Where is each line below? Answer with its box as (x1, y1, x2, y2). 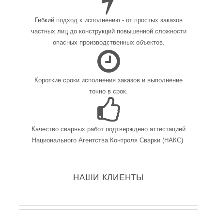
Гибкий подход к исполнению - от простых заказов (34, 16, 183, 24)
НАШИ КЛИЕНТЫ (73, 172, 144, 183)
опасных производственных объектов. (52, 39, 165, 46)
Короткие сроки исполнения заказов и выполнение (34, 77, 183, 84)
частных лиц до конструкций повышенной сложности (31, 28, 186, 35)
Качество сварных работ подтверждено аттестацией (31, 125, 186, 133)
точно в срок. (89, 88, 128, 95)
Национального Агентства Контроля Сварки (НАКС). (32, 137, 185, 144)
